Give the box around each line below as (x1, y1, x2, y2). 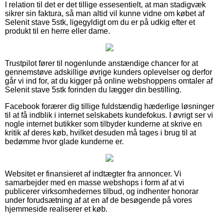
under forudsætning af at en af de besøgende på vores (5, 196, 192, 204)
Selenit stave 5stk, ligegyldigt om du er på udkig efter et (5, 18, 195, 26)
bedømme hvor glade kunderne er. (5, 137, 124, 146)
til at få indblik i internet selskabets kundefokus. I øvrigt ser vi (5, 110, 213, 119)
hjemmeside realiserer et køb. (5, 204, 108, 213)
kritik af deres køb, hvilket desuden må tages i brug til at (5, 128, 196, 137)
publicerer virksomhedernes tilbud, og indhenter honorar (5, 187, 198, 196)
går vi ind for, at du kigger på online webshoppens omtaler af (5, 76, 213, 85)
